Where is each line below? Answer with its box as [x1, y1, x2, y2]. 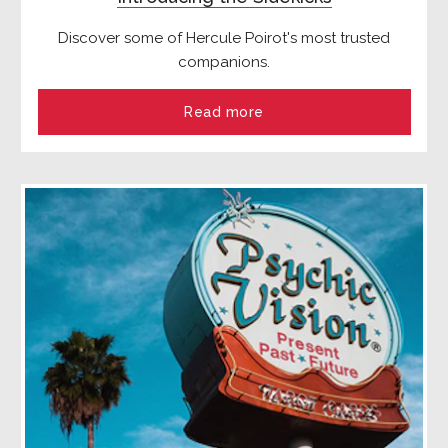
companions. [178, 53, 270, 72]
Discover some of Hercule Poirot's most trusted [58, 29, 390, 48]
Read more [183, 104, 265, 121]
